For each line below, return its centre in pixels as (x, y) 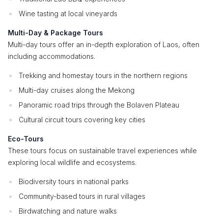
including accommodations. (52, 56)
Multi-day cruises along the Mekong (77, 90)
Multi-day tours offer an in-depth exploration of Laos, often (104, 44)
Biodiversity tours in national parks (74, 181)
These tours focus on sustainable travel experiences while (102, 151)
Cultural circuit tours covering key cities (82, 120)
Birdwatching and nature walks (68, 211)
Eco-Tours (26, 139)
